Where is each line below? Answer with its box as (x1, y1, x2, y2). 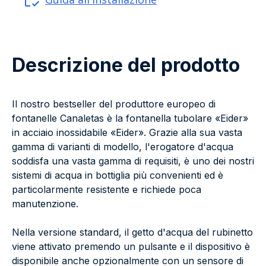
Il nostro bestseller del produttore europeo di (12, 98, 216, 110)
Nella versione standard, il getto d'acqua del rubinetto (12, 226, 253, 239)
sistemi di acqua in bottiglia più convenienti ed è (12, 169, 223, 182)
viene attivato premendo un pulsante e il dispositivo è (12, 240, 250, 253)
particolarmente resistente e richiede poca (12, 183, 201, 196)
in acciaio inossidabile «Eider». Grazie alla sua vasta (12, 126, 242, 139)
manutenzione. (12, 198, 78, 210)
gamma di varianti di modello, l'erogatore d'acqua (12, 141, 233, 153)
